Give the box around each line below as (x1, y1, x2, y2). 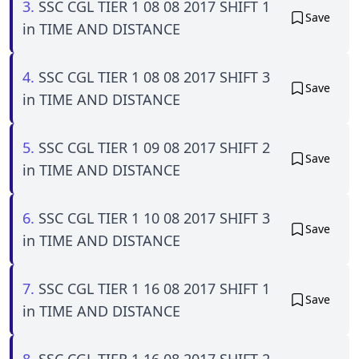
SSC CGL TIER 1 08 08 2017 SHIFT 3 (38, 67, 270, 87)
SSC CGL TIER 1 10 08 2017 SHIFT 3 (38, 208, 270, 228)
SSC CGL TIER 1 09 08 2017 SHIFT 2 (38, 137, 270, 157)
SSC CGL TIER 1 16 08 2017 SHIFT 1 (38, 278, 270, 298)
